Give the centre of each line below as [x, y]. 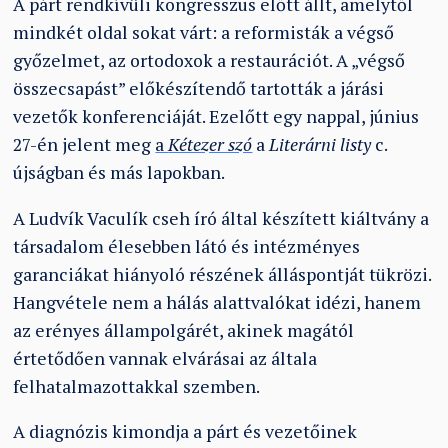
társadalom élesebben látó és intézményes [187, 246]
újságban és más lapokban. [119, 172]
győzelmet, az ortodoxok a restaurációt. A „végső [209, 60]
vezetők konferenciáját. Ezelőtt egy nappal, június [216, 116]
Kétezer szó [210, 144]
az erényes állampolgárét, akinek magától [184, 330]
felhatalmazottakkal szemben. [137, 386]
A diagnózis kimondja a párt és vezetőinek [185, 432]
